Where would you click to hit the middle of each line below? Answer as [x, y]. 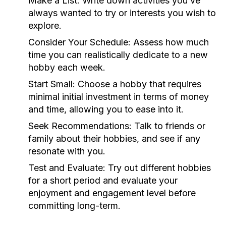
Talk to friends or [168, 126]
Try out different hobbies [158, 168]
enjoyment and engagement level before [112, 193]
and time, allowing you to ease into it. [106, 109]
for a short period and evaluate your [103, 180]
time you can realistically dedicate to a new [118, 55]
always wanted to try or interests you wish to [122, 13]
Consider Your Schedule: [79, 42]
